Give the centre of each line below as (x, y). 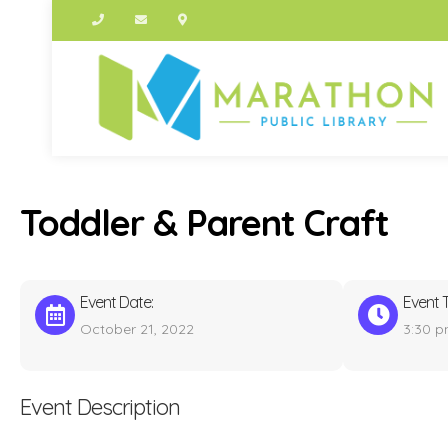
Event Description (100, 407)
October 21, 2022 (137, 329)
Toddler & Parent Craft (204, 222)
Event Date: (116, 302)
